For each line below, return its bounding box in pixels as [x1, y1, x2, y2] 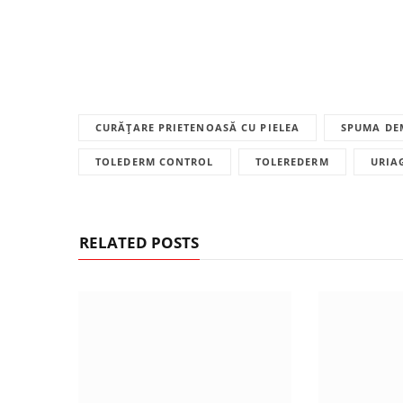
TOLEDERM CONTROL [95, 155, 214, 169]
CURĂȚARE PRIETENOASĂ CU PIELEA [95, 121, 300, 135]
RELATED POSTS [79, 232, 199, 254]
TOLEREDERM [255, 155, 329, 169]
